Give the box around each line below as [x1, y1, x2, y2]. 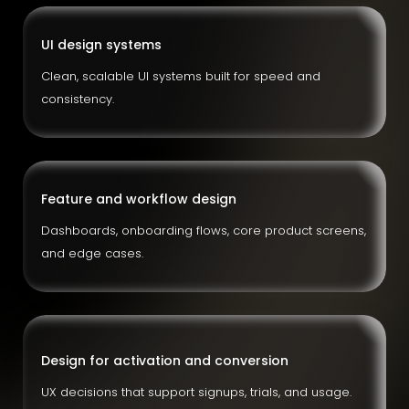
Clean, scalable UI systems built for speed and [41, 68, 320, 85]
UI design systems [41, 36, 162, 54]
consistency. [41, 90, 114, 108]
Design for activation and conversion [41, 351, 288, 370]
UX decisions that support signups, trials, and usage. [41, 383, 351, 401]
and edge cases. [41, 245, 143, 262]
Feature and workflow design [41, 190, 236, 208]
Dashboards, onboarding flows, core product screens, [41, 222, 366, 239]
